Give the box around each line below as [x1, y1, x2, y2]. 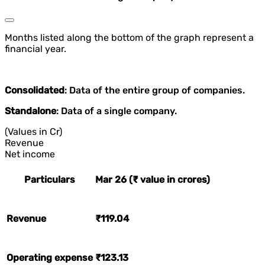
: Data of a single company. [56, 105, 177, 117]
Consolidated [5, 84, 64, 96]
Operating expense [7, 252, 93, 264]
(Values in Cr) [5, 125, 62, 137]
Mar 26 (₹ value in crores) [95, 174, 210, 186]
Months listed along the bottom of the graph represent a [5, 31, 254, 43]
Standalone [5, 105, 56, 117]
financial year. [5, 43, 66, 54]
